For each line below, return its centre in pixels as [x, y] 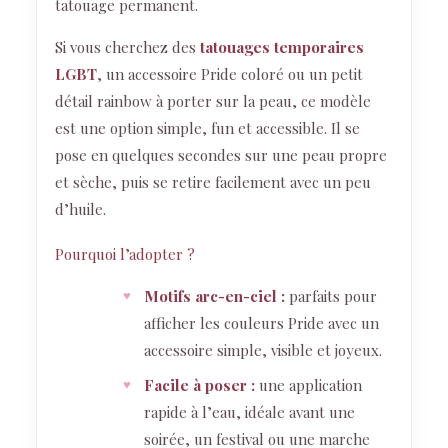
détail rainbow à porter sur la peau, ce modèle [213, 101]
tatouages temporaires [282, 47]
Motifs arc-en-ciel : [214, 296]
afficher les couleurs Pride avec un [261, 323]
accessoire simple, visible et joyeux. [262, 350]
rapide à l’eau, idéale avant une [249, 411]
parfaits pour [330, 296]
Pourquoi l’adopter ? [125, 254]
